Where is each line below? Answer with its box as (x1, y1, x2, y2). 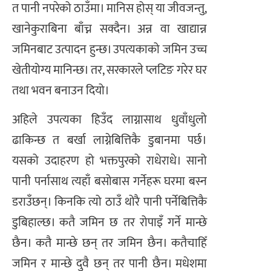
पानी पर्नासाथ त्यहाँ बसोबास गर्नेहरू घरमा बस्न (12, 171, 207, 192)
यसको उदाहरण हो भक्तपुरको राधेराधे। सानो (12, 151, 207, 172)
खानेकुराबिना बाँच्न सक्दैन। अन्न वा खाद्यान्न (12, 18, 207, 39)
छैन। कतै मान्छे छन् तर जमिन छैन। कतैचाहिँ (12, 233, 207, 254)
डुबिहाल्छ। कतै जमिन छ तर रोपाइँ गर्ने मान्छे (12, 212, 207, 233)
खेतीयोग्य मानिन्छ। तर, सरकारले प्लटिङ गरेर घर (12, 59, 207, 80)
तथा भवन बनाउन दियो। (12, 80, 109, 101)
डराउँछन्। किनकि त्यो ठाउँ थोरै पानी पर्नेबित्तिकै (12, 192, 207, 213)
